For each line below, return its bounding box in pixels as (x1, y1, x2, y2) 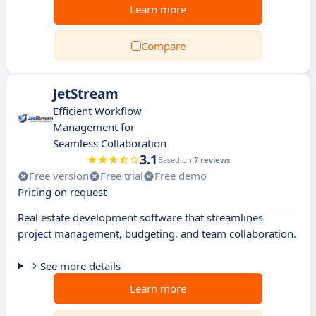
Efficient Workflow (53, 104, 142, 118)
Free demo (154, 169, 207, 183)
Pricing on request (18, 185, 107, 199)
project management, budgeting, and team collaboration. (18, 226, 296, 241)
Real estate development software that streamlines (18, 210, 263, 224)
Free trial (100, 169, 143, 183)
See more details (39, 259, 121, 273)
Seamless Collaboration (53, 136, 166, 150)
